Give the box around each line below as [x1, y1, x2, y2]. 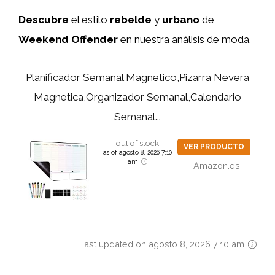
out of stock [115, 138, 159, 148]
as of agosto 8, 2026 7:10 [103, 149, 172, 156]
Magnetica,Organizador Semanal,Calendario [34, 91, 241, 103]
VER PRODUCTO [183, 142, 244, 151]
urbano [162, 13, 199, 26]
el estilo [69, 13, 110, 26]
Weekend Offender [18, 33, 118, 45]
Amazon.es [193, 160, 241, 171]
